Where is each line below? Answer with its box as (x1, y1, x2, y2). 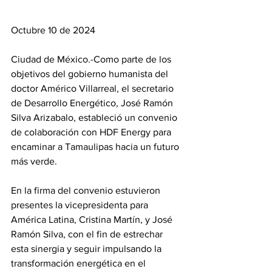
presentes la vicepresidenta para (11, 199, 151, 210)
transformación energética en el (11, 257, 148, 268)
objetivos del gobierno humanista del (11, 68, 171, 79)
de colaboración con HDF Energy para (11, 126, 174, 137)
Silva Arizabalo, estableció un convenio (11, 112, 180, 123)
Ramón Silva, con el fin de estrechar (11, 228, 165, 239)
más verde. (11, 155, 57, 166)
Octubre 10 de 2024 (11, 24, 95, 35)
